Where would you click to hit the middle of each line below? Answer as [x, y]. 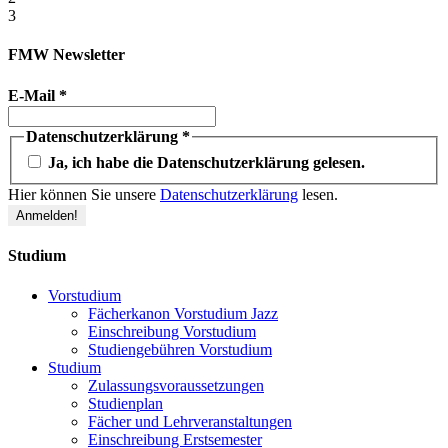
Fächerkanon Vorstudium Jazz [183, 313]
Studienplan [125, 403]
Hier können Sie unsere [84, 195]
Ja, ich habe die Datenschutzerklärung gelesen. [204, 163]
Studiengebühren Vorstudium [180, 349]
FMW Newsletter [66, 55]
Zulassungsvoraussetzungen [176, 385]
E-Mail [33, 95]
